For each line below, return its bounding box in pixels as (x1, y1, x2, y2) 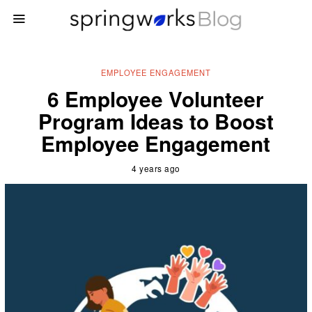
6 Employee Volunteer (47, 83, 265, 114)
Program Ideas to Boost (38, 105, 274, 136)
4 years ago (132, 162, 180, 174)
